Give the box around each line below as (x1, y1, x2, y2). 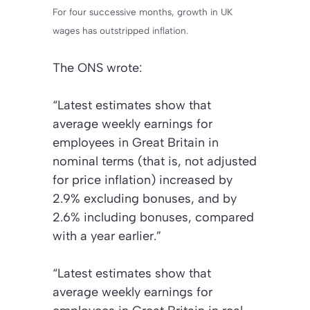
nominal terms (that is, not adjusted (53, 154, 257, 170)
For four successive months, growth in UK (53, 6, 232, 18)
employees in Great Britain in (53, 135, 219, 151)
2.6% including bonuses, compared (53, 210, 254, 226)
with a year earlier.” (53, 228, 161, 244)
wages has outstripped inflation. (53, 25, 188, 37)
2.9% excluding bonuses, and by (53, 191, 237, 207)
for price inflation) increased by (53, 172, 232, 188)
